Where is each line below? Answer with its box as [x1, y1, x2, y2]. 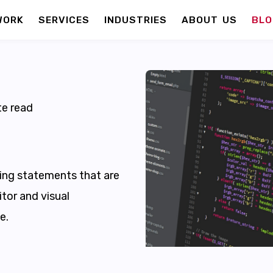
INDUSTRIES [104, 13, 167, 26]
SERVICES [38, 13, 90, 26]
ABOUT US [182, 13, 237, 26]
